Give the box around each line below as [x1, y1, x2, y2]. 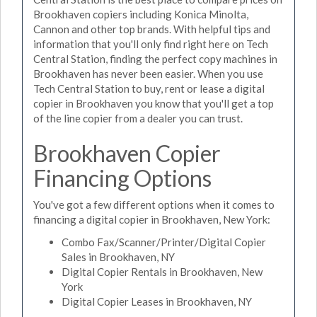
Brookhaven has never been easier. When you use [33, 67, 263, 80]
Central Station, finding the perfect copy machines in [33, 52, 277, 65]
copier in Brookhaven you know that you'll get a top [33, 96, 274, 110]
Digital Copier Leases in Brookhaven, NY [62, 294, 252, 308]
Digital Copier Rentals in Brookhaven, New [62, 265, 263, 278]
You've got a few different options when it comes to [33, 198, 275, 211]
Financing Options [33, 163, 212, 192]
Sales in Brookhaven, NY [62, 250, 175, 263]
